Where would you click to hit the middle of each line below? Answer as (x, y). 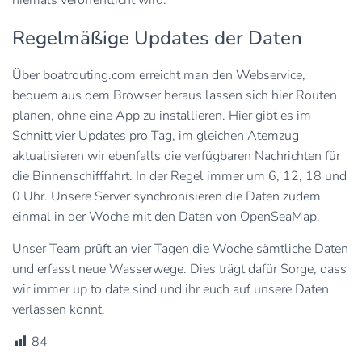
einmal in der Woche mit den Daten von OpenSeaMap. (166, 216)
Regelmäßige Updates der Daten (157, 38)
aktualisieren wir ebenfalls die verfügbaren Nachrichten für (176, 156)
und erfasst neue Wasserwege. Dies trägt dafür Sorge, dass (179, 269)
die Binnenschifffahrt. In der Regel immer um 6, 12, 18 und (179, 176)
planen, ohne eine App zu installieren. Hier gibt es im (162, 115)
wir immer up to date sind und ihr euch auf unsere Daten (170, 289)
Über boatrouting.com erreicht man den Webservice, (159, 75)
